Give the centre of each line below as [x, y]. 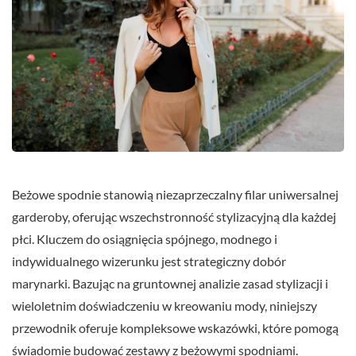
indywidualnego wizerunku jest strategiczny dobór [149, 261]
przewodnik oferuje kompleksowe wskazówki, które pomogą [175, 328]
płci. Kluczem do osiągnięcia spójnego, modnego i [145, 239]
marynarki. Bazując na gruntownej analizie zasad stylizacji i [170, 284]
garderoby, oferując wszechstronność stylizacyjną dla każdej [174, 217]
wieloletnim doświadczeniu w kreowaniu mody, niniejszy [164, 306]
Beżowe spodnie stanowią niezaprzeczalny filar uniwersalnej [175, 195]
